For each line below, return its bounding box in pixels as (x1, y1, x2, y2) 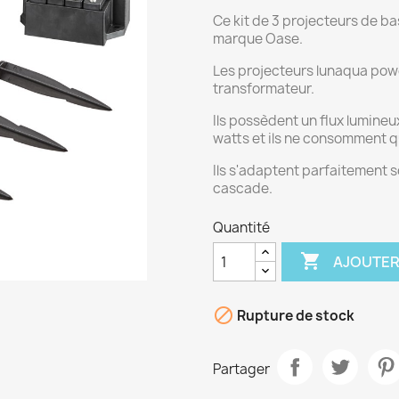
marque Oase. (213, 29, 303, 48)
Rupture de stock (234, 306, 354, 326)
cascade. (213, 179, 273, 198)
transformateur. (213, 79, 314, 98)
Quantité (213, 218, 270, 237)
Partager (213, 359, 270, 379)
